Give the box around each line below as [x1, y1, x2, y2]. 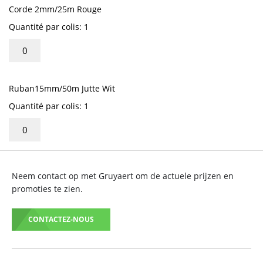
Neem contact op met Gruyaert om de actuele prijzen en [12, 170, 234, 181]
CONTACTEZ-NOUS [28, 214, 94, 224]
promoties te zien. [12, 183, 83, 194]
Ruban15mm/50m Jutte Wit [9, 83, 115, 94]
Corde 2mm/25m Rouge [9, 4, 102, 15]
